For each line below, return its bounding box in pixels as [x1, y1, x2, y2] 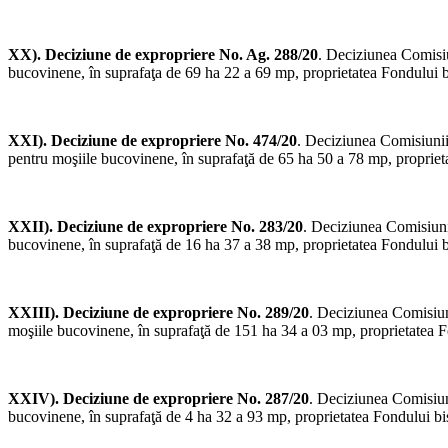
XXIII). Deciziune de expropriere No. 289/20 [8, 304, 309, 322]
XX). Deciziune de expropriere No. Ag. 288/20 [8, 46, 318, 64]
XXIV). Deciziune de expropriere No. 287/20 [8, 390, 309, 408]
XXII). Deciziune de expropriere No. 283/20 [8, 218, 303, 236]
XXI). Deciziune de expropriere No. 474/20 [8, 132, 297, 150]
